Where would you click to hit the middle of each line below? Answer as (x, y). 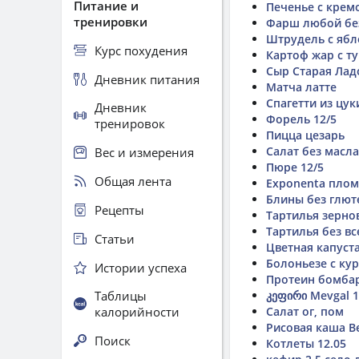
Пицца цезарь (305, 135)
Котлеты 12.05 (306, 343)
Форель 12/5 (301, 119)
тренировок (130, 123)
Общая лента (133, 181)
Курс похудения (141, 50)
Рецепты (119, 210)
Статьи (115, 238)
